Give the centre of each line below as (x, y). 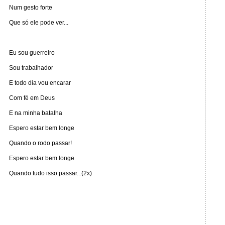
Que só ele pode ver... (39, 23)
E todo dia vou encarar (40, 83)
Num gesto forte (31, 8)
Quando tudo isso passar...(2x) (50, 173)
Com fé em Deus (32, 98)
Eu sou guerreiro (32, 53)
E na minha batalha (36, 113)
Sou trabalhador (31, 68)
